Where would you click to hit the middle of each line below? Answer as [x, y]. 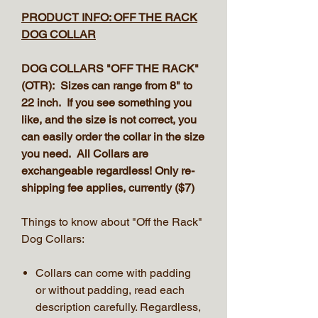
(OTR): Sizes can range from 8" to [107, 85]
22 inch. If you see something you [106, 102]
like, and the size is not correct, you [109, 119]
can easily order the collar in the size [113, 136]
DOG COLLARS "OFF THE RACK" [110, 68]
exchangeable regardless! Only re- [108, 170]
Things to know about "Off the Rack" [112, 221]
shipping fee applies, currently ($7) [108, 187]
